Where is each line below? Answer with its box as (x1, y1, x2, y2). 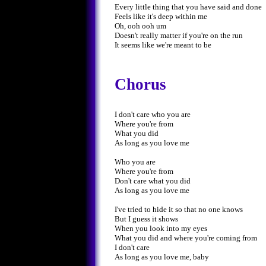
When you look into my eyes (115, 223, 207, 233)
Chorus (115, 75, 166, 93)
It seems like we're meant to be (115, 40, 211, 50)
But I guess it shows (115, 214, 178, 223)
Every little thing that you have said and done (115, 2, 262, 12)
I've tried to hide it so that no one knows (115, 204, 243, 214)
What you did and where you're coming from (115, 233, 257, 242)
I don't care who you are (115, 109, 191, 119)
